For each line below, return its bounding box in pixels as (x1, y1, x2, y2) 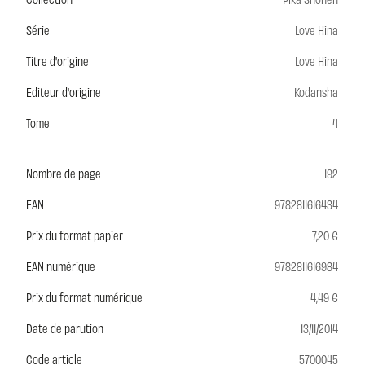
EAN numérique (26, 258, 95, 275)
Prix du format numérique (26, 289, 143, 306)
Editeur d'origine (26, 84, 101, 100)
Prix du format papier (26, 227, 123, 244)
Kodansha (294, 84, 338, 100)
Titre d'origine (26, 53, 89, 69)
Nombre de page (26, 165, 101, 182)
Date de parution (26, 320, 103, 336)
